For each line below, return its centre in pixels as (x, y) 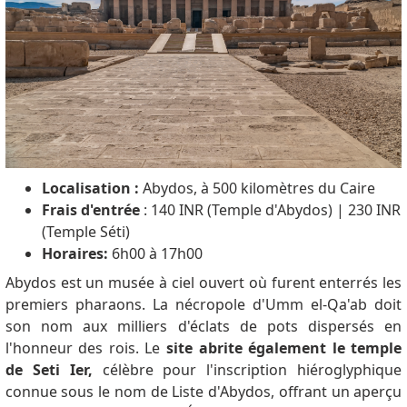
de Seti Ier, (49, 369)
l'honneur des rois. (75, 347)
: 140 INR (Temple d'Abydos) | (243, 209)
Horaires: (74, 253)
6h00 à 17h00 (155, 253)
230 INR (374, 209)
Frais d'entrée (90, 209)
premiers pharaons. (79, 304)
